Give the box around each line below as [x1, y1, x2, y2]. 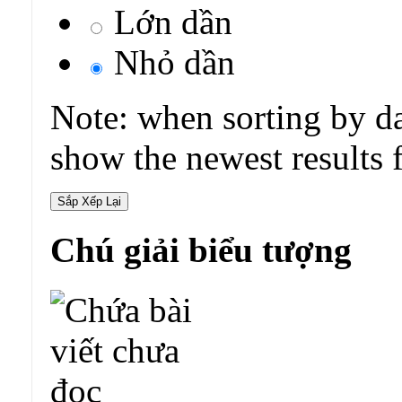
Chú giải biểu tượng [50, 231, 352, 270]
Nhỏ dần [105, 42, 235, 82]
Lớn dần [105, 2, 232, 41]
